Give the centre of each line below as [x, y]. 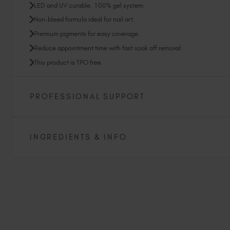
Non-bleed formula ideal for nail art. [84, 20]
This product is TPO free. [69, 62]
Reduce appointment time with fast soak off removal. [108, 48]
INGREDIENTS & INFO [79, 137]
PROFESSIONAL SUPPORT [87, 97]
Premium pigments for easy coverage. [87, 34]
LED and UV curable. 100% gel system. [90, 5]
